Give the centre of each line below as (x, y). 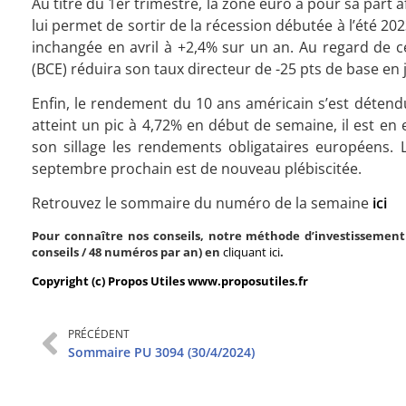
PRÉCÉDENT (99, 333)
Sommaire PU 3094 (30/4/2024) (161, 352)
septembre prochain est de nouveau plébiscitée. (197, 169)
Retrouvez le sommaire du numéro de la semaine (202, 203)
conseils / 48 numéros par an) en (127, 251)
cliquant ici (251, 251)
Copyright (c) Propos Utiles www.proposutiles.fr (170, 281)
